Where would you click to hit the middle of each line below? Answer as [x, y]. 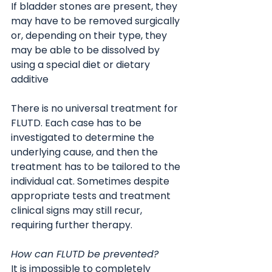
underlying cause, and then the [86, 152]
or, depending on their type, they [90, 36]
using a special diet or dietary [82, 65]
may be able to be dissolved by [87, 50]
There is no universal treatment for [96, 108]
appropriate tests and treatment [92, 196]
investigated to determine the [84, 138]
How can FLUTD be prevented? [85, 254]
